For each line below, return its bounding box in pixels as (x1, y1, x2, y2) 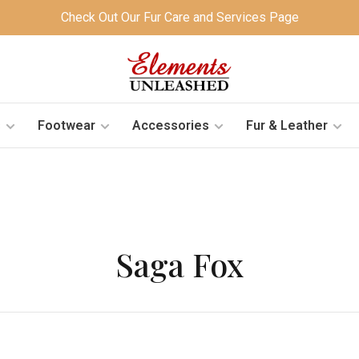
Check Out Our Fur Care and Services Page (60, 10, 299, 25)
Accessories (131, 117, 209, 133)
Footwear (37, 117, 95, 133)
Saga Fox (115, 243, 244, 285)
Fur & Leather (245, 117, 328, 133)
